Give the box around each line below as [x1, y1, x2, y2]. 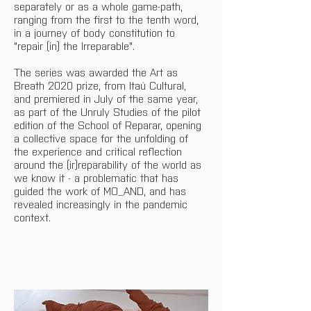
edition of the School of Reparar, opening [14, 118, 205, 132]
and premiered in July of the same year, [14, 92, 201, 106]
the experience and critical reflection [14, 144, 185, 158]
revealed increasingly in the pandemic [14, 197, 191, 211]
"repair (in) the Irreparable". [14, 39, 135, 53]
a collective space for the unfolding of [14, 131, 192, 145]
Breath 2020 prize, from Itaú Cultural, [14, 78, 190, 92]
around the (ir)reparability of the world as [14, 158, 205, 171]
